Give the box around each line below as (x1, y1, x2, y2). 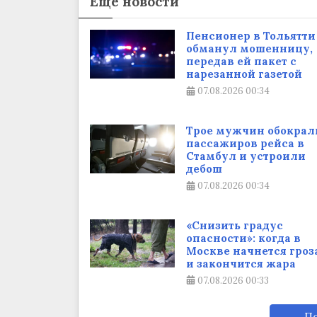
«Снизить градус (185, 218, 283, 232)
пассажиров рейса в (185, 137, 304, 151)
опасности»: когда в (185, 231, 301, 245)
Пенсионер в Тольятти (185, 29, 316, 43)
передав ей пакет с (185, 54, 296, 69)
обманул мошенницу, (185, 42, 313, 56)
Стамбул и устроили (185, 149, 306, 163)
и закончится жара (185, 256, 296, 270)
